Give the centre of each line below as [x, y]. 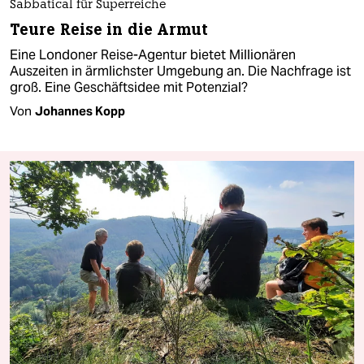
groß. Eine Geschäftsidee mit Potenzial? [129, 87]
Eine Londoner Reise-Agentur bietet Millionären [153, 54]
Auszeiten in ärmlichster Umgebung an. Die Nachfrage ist [180, 71]
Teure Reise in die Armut [109, 29]
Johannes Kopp [80, 110]
